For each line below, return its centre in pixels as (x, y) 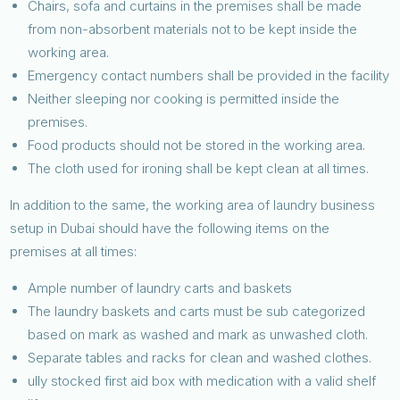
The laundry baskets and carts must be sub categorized (197, 311)
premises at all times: (74, 251)
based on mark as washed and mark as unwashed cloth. (198, 334)
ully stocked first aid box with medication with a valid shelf (202, 380)
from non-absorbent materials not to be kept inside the (193, 29)
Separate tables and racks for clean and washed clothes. (200, 357)
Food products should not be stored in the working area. (197, 145)
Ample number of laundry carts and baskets (160, 287)
